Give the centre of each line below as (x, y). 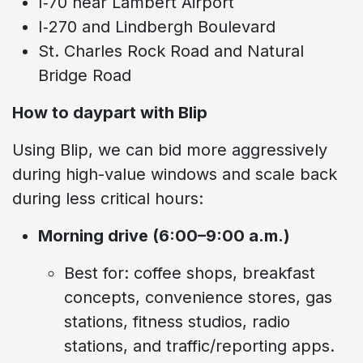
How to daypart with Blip (110, 112)
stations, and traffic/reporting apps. (199, 346)
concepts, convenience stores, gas (198, 297)
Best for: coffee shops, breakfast (190, 273)
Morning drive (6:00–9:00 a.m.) (164, 235)
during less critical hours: (108, 198)
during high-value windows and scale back (175, 174)
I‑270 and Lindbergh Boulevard (157, 26)
